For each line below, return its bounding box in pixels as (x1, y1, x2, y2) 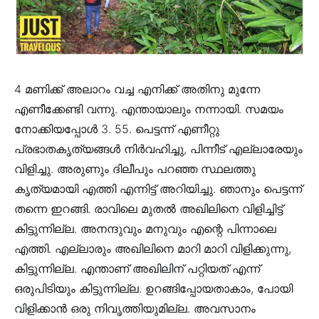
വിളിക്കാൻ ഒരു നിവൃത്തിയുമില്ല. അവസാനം (14, 300, 256, 315)
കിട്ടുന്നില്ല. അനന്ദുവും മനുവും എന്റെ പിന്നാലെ (14, 221, 276, 236)
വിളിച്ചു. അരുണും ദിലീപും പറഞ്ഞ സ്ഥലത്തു (14, 161, 256, 176)
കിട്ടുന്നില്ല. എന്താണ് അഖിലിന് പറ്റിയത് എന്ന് (14, 261, 260, 276)
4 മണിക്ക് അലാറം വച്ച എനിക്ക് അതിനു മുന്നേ (14, 81, 260, 96)
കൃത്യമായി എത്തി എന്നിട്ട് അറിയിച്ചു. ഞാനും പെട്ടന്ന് (14, 181, 302, 196)
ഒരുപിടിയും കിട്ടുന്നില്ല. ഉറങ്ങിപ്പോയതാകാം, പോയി (14, 281, 293, 296)
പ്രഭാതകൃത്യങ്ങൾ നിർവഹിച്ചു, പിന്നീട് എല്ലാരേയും (14, 141, 303, 156)
